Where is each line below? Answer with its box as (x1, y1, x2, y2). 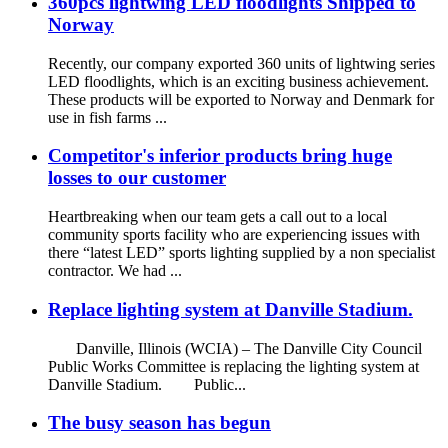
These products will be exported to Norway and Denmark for (48, 90, 434, 108)
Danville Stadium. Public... (48, 375, 246, 393)
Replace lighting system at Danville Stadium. (48, 298, 413, 320)
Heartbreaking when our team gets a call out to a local (48, 208, 387, 226)
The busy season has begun (48, 412, 271, 434)
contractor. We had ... (48, 262, 182, 280)
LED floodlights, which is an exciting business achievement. (48, 72, 429, 90)
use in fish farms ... (48, 108, 167, 126)
